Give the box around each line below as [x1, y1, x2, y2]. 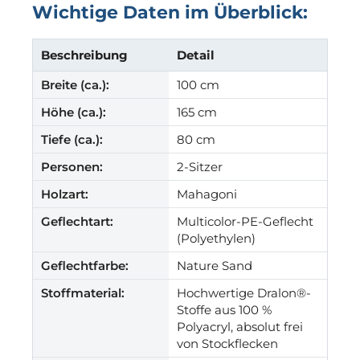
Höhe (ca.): [41, 104, 106, 120]
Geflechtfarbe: [41, 257, 129, 273]
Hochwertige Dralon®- [177, 284, 311, 301]
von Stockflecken [177, 335, 278, 351]
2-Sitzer [177, 158, 223, 174]
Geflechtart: [41, 213, 113, 229]
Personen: [41, 158, 103, 174]
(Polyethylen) [177, 230, 256, 246]
